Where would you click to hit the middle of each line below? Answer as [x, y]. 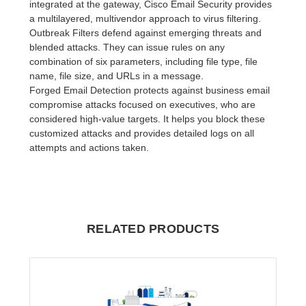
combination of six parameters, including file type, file [144, 61]
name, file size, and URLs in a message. [117, 75]
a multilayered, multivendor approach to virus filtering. [145, 18]
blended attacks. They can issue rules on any [127, 47]
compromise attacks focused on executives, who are [143, 104]
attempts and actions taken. [89, 147]
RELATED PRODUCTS [153, 228]
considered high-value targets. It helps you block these [148, 119]
